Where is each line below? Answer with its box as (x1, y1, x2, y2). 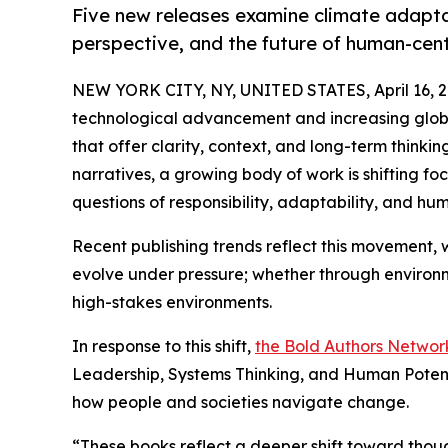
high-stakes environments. (72, 292, 272, 313)
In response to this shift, (72, 336, 255, 357)
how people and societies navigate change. (72, 392, 409, 413)
